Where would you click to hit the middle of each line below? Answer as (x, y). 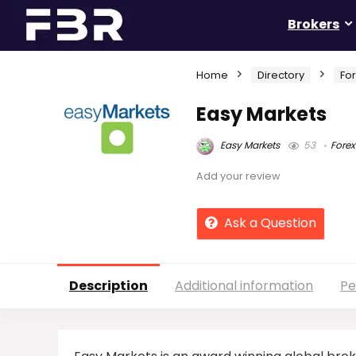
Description (108, 286)
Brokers (313, 24)
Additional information (244, 286)
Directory (281, 75)
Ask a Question (270, 223)
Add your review (238, 176)
